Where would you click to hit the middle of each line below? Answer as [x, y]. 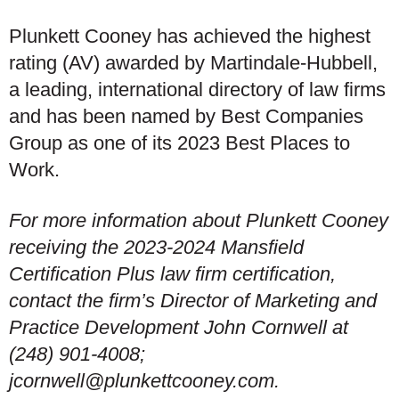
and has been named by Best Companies [186, 116]
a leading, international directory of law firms [197, 89]
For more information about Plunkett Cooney [199, 220]
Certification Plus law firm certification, [172, 274]
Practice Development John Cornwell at [179, 327]
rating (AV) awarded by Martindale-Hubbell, [193, 62]
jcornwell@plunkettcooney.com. [144, 381]
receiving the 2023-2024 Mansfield [156, 247]
